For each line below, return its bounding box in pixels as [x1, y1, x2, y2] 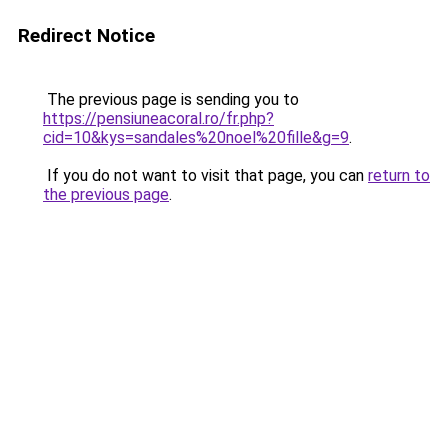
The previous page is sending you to [43, 90, 299, 109]
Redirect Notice [18, 24, 155, 47]
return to [368, 166, 430, 185]
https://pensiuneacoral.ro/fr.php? [43, 109, 274, 128]
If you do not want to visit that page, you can [43, 166, 368, 185]
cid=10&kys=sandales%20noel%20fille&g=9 [43, 128, 349, 147]
